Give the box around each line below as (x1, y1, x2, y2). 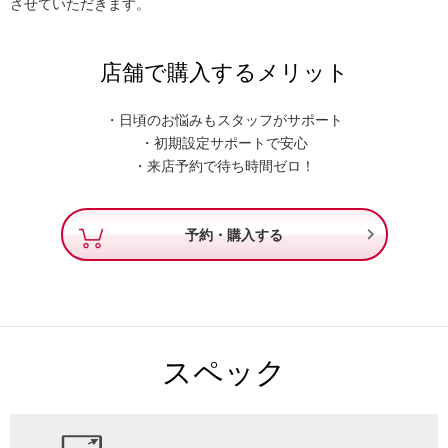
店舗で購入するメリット (99, 60, 349, 86)
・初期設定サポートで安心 (140, 135, 308, 152)
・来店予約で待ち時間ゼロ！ (133, 158, 315, 175)
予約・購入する (185, 226, 283, 243)
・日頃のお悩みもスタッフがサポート (105, 112, 343, 129)
